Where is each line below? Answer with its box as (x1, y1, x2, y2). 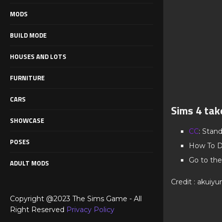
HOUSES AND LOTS (10, 51, 66, 61)
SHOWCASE (10, 115, 44, 125)
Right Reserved (10, 205, 66, 214)
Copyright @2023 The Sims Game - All (10, 194, 142, 203)
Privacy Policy (66, 205, 114, 214)
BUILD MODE (10, 30, 47, 40)
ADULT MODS (10, 158, 49, 168)
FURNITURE (10, 72, 45, 83)
